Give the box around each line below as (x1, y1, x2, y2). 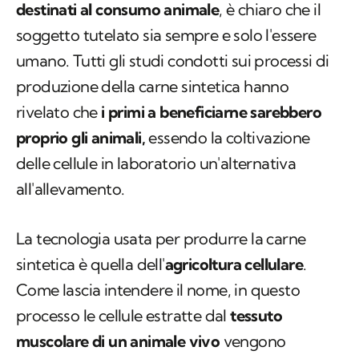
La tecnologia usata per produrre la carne (16, 228, 306, 249)
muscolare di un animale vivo (16, 331, 224, 352)
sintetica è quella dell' (16, 254, 165, 275)
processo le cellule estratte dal (16, 305, 231, 326)
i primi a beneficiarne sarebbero (97, 102, 322, 123)
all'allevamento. (16, 179, 125, 200)
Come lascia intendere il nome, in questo (16, 280, 300, 301)
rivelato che (16, 102, 98, 123)
